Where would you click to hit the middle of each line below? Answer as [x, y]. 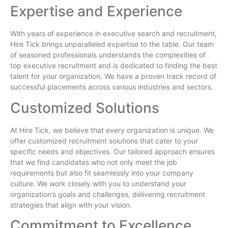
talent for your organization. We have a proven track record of [113, 76]
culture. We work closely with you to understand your [98, 183]
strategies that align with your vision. [71, 205]
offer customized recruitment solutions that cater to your [104, 140]
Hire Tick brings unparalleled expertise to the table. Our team [112, 44]
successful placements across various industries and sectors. [112, 87]
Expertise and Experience [96, 11]
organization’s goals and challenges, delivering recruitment [108, 194]
